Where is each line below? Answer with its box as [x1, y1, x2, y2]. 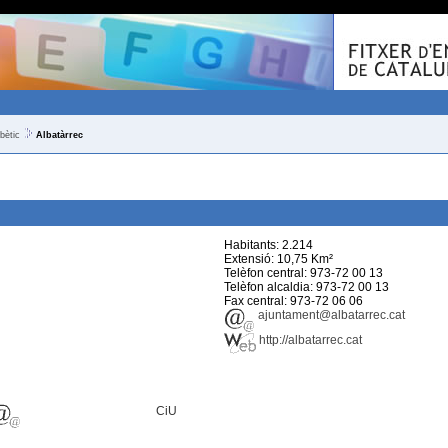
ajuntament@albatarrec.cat [255, 308, 405, 322]
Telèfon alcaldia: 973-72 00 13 [224, 280, 389, 294]
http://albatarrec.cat [256, 333, 362, 347]
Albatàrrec [36, 130, 83, 140]
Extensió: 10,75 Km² [224, 252, 333, 266]
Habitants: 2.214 [224, 238, 313, 252]
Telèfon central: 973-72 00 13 [224, 266, 383, 280]
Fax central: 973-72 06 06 [224, 294, 363, 308]
